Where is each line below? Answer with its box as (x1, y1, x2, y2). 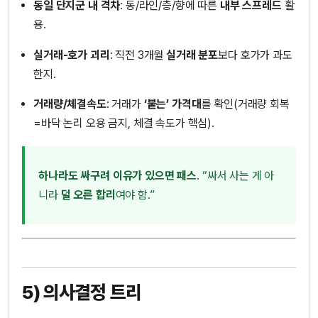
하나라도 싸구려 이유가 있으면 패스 (38, 168, 197, 182)
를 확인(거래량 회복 (201, 97, 290, 111)
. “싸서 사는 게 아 (197, 168, 275, 182)
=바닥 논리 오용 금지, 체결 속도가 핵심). (33, 116, 214, 130)
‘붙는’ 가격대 (143, 97, 202, 111)
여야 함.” (115, 187, 155, 202)
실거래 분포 (166, 48, 219, 62)
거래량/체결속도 (33, 97, 106, 111)
